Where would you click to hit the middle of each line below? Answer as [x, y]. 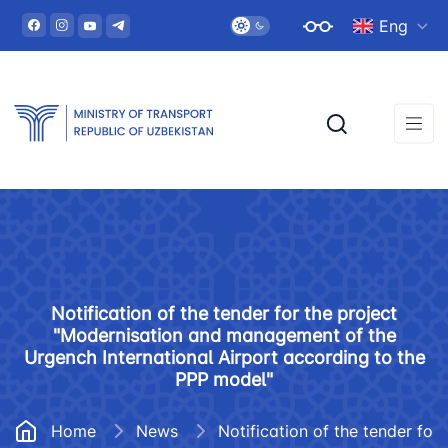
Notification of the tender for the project [224, 313]
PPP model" [224, 379]
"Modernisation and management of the [224, 335]
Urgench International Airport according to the [224, 357]
